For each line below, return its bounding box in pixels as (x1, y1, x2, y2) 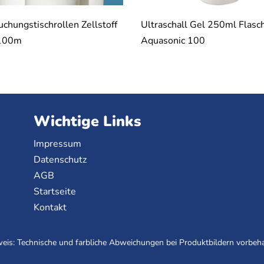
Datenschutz (34, 153, 87, 167)
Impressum (34, 137, 82, 151)
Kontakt (34, 201, 67, 214)
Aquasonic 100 (141, 34, 205, 48)
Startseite (34, 185, 77, 199)
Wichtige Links (34, 111, 141, 132)
